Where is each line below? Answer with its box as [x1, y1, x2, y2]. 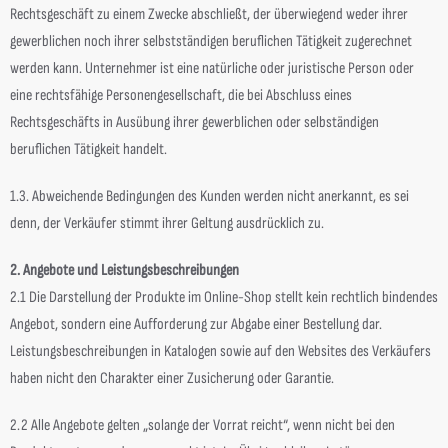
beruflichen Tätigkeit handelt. [10, 140, 167, 159]
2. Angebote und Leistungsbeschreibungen [10, 261, 239, 280]
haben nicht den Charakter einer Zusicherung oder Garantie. [10, 369, 334, 388]
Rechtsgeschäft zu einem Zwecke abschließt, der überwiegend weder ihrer [10, 5, 408, 24]
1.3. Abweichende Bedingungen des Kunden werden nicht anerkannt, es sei [10, 187, 409, 206]
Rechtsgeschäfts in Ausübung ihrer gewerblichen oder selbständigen [10, 113, 379, 132]
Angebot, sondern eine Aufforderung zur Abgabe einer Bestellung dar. [10, 315, 382, 334]
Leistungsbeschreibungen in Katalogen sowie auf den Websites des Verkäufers [10, 342, 431, 361]
